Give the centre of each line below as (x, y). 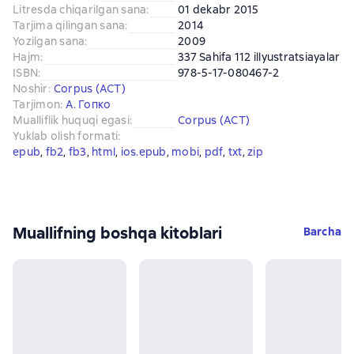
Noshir (30, 88)
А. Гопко (88, 104)
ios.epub (143, 151)
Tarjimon (36, 104)
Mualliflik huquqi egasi (71, 120)
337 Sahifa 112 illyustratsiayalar (259, 56)
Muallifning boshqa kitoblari (117, 233)
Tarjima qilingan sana (69, 25)
